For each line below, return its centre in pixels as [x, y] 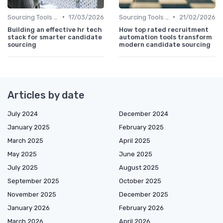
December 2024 [144, 113]
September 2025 [33, 181]
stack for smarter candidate [55, 37]
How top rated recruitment [164, 29]
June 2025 [136, 154]
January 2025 [29, 127]
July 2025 [23, 167]
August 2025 [139, 167]
